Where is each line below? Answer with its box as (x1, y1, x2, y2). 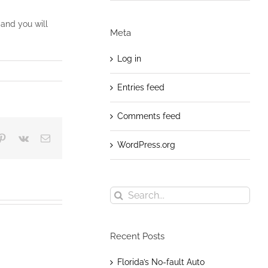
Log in (117, 53, 141, 63)
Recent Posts (109, 230, 165, 242)
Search (109, 188, 137, 199)
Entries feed (117, 82, 165, 92)
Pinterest (5, 133, 38, 143)
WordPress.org (117, 139, 175, 150)
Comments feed (117, 111, 181, 121)
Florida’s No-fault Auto (117, 257, 205, 267)
